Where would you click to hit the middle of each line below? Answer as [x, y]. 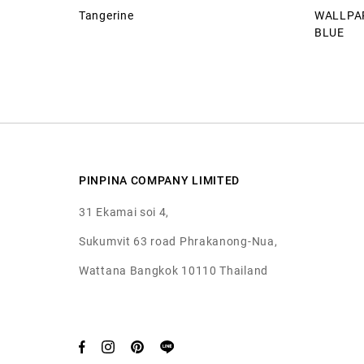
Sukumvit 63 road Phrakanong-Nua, [178, 241]
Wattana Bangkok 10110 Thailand [173, 270]
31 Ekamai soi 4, [124, 212]
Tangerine [106, 15]
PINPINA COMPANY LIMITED [160, 180]
